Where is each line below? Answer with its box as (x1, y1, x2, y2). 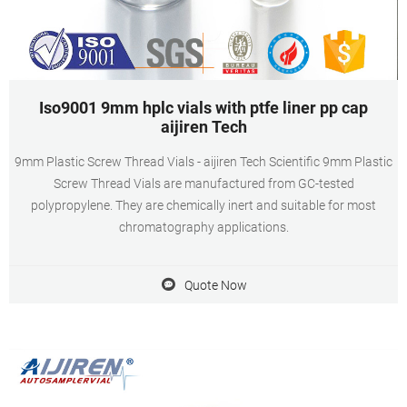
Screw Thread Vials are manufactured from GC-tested (53, 176, 354, 191)
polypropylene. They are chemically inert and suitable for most (31, 198, 376, 213)
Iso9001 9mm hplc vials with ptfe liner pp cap (39, 98, 368, 117)
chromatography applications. (118, 220, 289, 234)
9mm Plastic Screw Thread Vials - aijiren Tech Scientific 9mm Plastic (15, 154, 392, 169)
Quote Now (184, 277, 247, 293)
